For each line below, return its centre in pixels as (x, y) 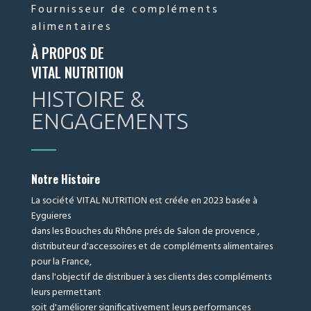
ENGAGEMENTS (109, 121)
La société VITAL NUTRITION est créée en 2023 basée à (144, 201)
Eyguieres (51, 217)
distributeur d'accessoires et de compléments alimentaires (152, 247)
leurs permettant (66, 293)
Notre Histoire (65, 179)
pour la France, (61, 262)
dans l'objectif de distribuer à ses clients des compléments (151, 278)
